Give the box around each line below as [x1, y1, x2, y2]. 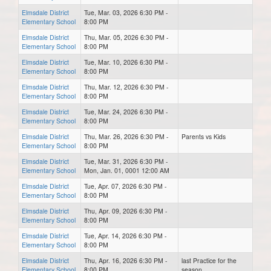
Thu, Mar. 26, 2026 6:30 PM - [84, 131, 169, 141]
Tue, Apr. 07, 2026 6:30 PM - [84, 181, 167, 191]
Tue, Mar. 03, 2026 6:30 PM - [84, 7, 168, 17]
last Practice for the [181, 255, 237, 265]
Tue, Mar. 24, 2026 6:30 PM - [84, 106, 168, 116]
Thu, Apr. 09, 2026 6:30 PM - [84, 206, 168, 215]
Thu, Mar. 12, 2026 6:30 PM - [84, 82, 169, 91]
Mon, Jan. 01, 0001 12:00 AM [84, 165, 169, 175]
